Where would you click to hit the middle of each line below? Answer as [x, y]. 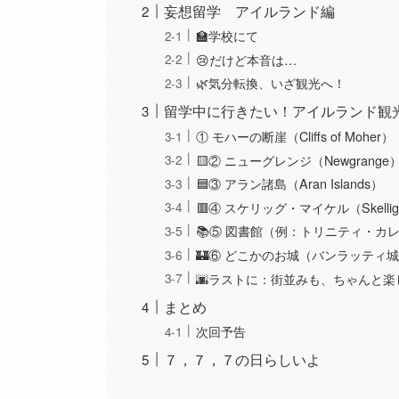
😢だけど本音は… [247, 59]
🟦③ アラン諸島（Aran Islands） [290, 183]
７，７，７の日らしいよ [243, 360]
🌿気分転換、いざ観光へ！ [271, 83]
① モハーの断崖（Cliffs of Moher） [295, 135]
